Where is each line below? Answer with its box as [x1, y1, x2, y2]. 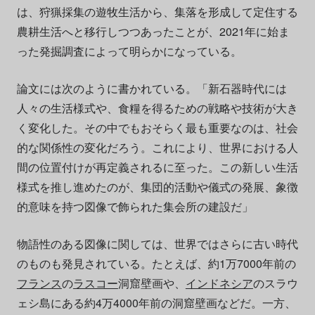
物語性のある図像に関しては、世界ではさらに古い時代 [16, 236, 298, 252]
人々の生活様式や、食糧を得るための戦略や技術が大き [16, 100, 298, 117]
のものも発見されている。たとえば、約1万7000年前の [16, 255, 296, 272]
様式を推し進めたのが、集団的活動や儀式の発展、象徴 [16, 179, 298, 195]
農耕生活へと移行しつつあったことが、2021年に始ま [16, 23, 290, 40]
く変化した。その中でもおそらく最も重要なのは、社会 [16, 120, 298, 136]
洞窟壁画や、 [117, 275, 186, 292]
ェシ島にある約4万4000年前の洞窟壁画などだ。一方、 [16, 295, 296, 311]
